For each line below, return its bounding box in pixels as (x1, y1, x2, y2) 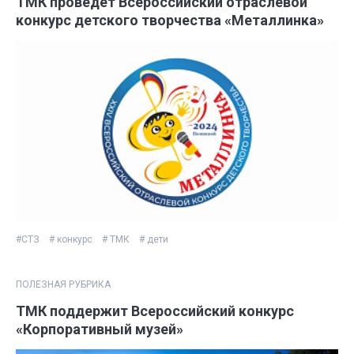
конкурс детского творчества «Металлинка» (16, 11, 324, 28)
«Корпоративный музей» (16, 321, 183, 338)
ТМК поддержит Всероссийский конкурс (16, 303, 294, 320)
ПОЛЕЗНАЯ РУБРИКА (16, 279, 111, 291)
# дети (139, 234, 168, 246)
